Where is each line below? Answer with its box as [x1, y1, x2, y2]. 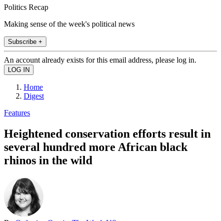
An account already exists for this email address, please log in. [4, 55, 196, 64]
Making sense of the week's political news [4, 19, 135, 28]
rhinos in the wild [4, 153, 92, 167]
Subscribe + [8, 37, 42, 45]
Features [4, 108, 30, 117]
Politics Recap [4, 2, 48, 11]
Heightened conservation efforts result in [4, 127, 211, 140]
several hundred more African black [4, 140, 187, 153]
